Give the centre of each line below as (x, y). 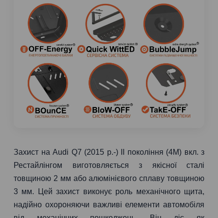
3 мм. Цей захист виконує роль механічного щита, (109, 191)
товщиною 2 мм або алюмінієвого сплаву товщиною (109, 178)
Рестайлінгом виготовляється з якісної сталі (109, 165)
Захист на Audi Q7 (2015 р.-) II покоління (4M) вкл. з (109, 152)
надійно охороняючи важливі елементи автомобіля (109, 205)
